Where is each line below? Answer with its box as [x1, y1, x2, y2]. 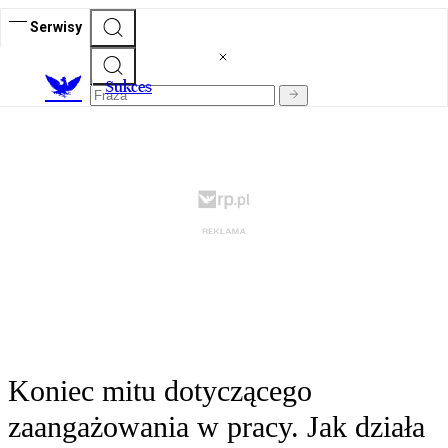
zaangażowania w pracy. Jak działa [8, 410, 425, 444]
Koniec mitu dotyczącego [8, 374, 312, 408]
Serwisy [30, 18, 82, 35]
